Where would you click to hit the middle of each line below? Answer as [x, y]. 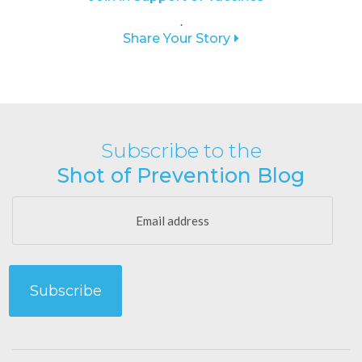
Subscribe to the [181, 151]
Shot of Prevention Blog [181, 176]
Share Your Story [177, 39]
